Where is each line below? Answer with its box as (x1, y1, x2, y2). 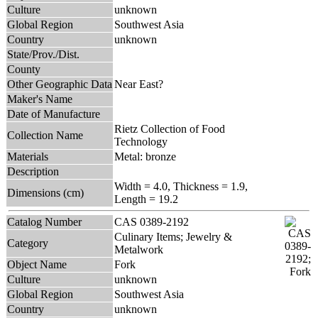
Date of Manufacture (7, 107, 100, 120)
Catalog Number (7, 215, 82, 228)
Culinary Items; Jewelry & (114, 230, 232, 243)
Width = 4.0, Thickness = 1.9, (114, 180, 248, 192)
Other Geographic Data (7, 77, 112, 90)
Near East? (114, 77, 163, 90)
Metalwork (114, 243, 163, 256)
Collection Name (7, 128, 83, 141)
